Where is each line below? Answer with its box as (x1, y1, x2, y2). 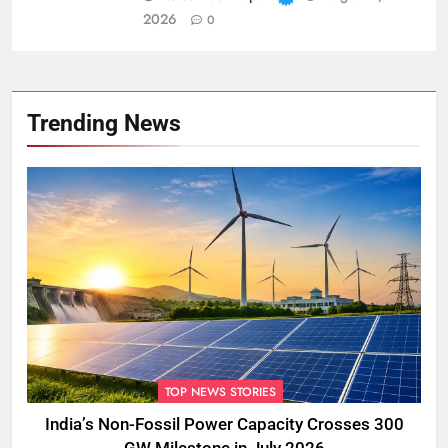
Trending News (27, 109, 181, 138)
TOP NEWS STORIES (165, 383, 276, 402)
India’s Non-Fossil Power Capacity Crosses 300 (44, 415, 404, 435)
